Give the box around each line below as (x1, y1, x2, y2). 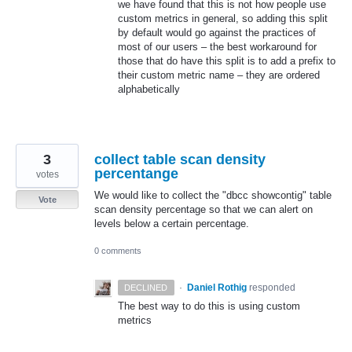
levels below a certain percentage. (94, 218, 249, 230)
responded (248, 282, 295, 294)
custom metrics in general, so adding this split (118, 13, 328, 25)
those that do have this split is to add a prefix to (118, 55, 335, 68)
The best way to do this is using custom (118, 300, 300, 313)
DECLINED (124, 283, 168, 293)
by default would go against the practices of (118, 27, 316, 39)
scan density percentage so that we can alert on (94, 203, 313, 216)
